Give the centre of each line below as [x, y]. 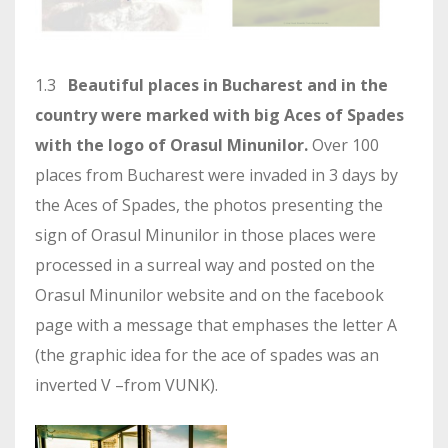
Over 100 [343, 144]
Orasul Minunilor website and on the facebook [209, 294]
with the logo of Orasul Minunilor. [171, 144]
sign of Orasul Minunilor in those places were [205, 234]
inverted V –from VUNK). [126, 384]
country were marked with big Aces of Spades [219, 114]
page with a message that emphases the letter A [216, 324]
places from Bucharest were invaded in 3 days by [216, 174]
